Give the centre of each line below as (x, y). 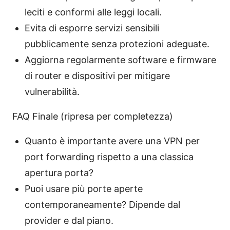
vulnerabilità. (52, 91)
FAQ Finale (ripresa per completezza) (93, 116)
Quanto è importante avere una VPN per (112, 141)
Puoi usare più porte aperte (84, 188)
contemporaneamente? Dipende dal (102, 204)
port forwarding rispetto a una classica (109, 157)
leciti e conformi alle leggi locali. (93, 12)
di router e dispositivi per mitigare (97, 75)
